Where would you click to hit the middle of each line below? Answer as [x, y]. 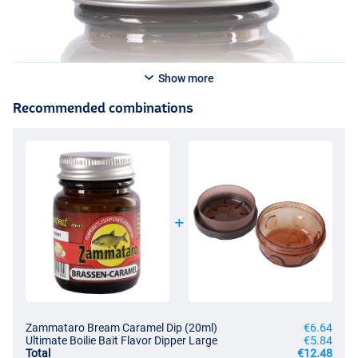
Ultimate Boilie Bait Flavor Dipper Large [121, 341]
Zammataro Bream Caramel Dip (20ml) [121, 328]
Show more [185, 79]
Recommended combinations [103, 108]
